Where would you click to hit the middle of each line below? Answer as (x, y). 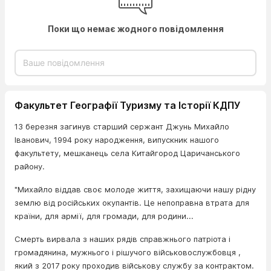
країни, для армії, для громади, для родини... (104, 216)
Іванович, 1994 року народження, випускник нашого (117, 139)
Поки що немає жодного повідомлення (135, 28)
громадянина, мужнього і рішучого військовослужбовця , (128, 252)
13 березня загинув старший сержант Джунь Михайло (122, 126)
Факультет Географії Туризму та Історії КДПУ (127, 105)
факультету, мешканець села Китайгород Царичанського (127, 153)
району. (30, 166)
